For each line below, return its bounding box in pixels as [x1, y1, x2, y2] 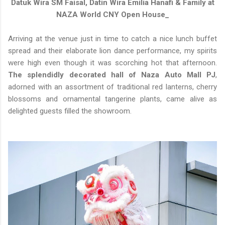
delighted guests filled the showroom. [8, 106, 132, 116]
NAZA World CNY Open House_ [56, 10, 169, 20]
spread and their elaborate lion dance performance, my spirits [8, 46, 217, 56]
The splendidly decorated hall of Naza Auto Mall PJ [8, 70, 215, 80]
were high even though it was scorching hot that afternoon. [8, 58, 217, 68]
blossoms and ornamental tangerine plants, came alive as [8, 94, 217, 104]
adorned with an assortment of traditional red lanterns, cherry [8, 82, 217, 92]
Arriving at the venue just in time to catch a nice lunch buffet [8, 34, 217, 44]
